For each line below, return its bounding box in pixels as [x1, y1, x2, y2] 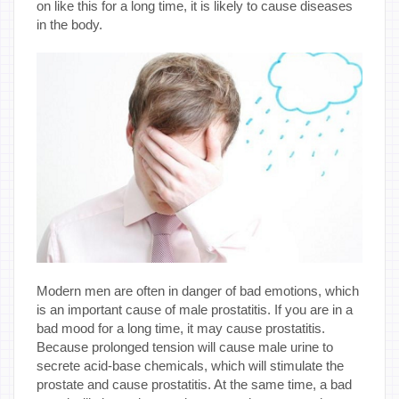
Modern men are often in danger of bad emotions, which [37, 282, 359, 298]
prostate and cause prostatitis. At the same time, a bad [37, 376, 352, 392]
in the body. [37, 16, 102, 32]
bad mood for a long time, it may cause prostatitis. [37, 320, 325, 336]
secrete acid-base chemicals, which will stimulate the [37, 357, 344, 373]
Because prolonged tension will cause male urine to [37, 338, 333, 354]
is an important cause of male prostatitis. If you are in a [37, 301, 353, 317]
